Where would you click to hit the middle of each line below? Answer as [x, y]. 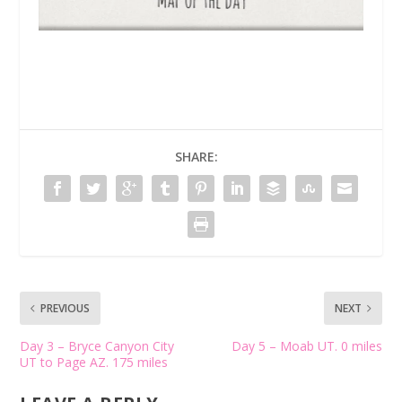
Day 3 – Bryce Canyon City [97, 345]
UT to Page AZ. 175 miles [94, 362]
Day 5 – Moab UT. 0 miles [306, 345]
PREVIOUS [66, 308]
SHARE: [197, 156]
